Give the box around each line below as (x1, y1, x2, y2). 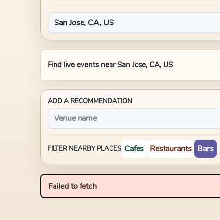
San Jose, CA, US (117, 60, 173, 70)
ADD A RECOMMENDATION (48, 97, 132, 106)
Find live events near (48, 60, 117, 70)
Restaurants (150, 143, 192, 154)
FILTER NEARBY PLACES (48, 144, 121, 153)
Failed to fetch (48, 181, 97, 192)
